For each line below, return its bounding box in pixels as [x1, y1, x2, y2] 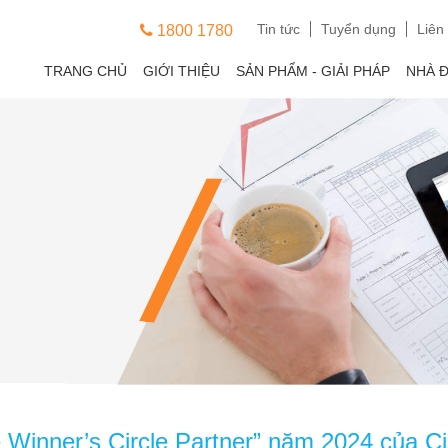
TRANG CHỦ [44, 63, 127, 79]
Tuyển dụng [321, 21, 396, 38]
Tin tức [257, 21, 300, 38]
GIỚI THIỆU [143, 63, 220, 79]
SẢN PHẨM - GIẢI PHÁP [236, 63, 390, 79]
